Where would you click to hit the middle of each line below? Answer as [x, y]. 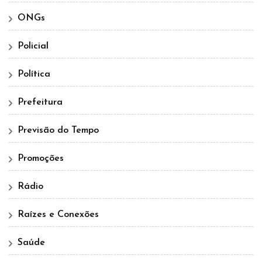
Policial [33, 46]
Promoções [41, 159]
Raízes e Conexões [58, 215]
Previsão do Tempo [58, 131]
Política [34, 75]
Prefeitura [40, 103]
